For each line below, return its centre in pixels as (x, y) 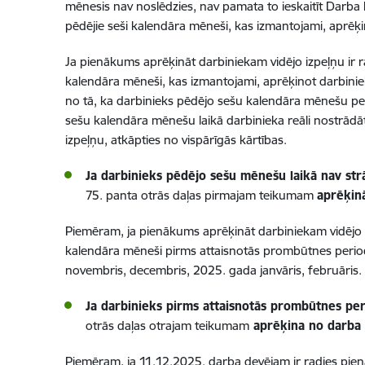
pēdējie (86, 26)
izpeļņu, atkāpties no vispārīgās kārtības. (176, 140)
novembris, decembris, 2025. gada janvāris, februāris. (213, 270)
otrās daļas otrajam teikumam (167, 325)
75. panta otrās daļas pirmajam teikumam (201, 195)
